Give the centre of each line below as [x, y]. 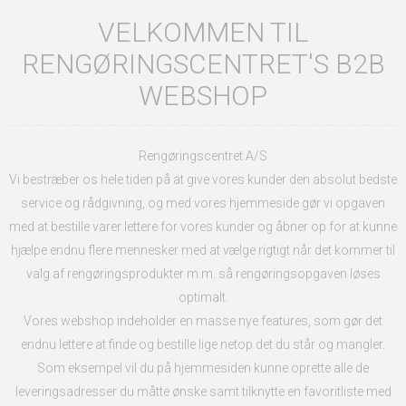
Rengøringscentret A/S [203, 156]
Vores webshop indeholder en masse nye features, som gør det [203, 321]
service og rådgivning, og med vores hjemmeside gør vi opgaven [203, 203]
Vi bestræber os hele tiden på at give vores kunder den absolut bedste [203, 179]
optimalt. [203, 297]
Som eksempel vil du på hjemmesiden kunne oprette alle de [203, 368]
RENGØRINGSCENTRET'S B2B [203, 64]
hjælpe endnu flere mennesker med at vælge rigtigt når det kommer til [203, 250]
